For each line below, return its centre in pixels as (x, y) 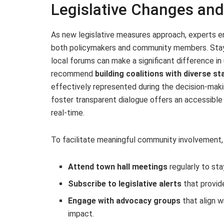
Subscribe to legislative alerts (125, 183)
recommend (73, 73)
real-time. (68, 112)
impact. (81, 213)
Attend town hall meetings (118, 166)
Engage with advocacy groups (124, 200)
